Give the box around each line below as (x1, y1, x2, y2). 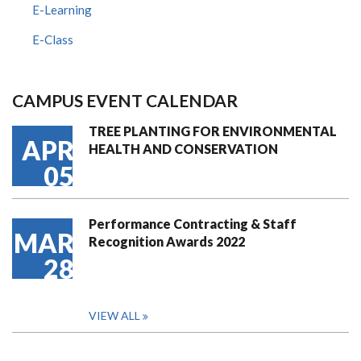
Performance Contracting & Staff (89, 216, 297, 231)
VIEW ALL (89, 309, 140, 322)
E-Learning (32, 2, 92, 17)
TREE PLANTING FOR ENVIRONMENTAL (89, 123, 337, 139)
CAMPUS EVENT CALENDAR (12, 90, 238, 110)
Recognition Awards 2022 (89, 234, 245, 249)
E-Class (32, 32, 73, 47)
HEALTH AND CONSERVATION (89, 141, 278, 156)
